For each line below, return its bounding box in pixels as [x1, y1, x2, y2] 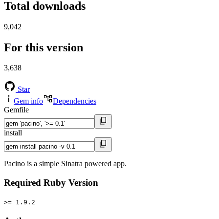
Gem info [14, 97, 43, 106]
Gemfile [4, 106, 29, 114]
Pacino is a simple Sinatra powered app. [4, 159, 127, 168]
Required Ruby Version [4, 177, 98, 188]
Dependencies [53, 97, 96, 106]
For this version [4, 41, 83, 54]
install [4, 129, 22, 137]
